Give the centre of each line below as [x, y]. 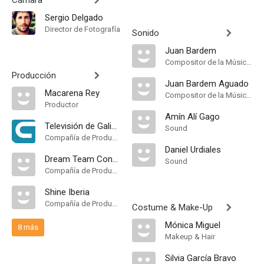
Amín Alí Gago [192, 117]
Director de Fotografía [82, 29]
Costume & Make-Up [172, 207]
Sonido [146, 33]
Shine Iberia [67, 192]
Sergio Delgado [74, 18]
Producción [34, 75]
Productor [62, 105]
